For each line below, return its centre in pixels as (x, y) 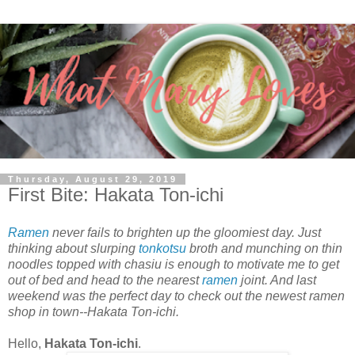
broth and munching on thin (264, 248)
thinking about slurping (73, 248)
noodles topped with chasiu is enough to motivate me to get (174, 264)
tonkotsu (162, 248)
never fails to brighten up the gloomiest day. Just (185, 232)
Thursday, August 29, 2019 (93, 179)
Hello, (26, 343)
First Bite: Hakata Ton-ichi (116, 195)
